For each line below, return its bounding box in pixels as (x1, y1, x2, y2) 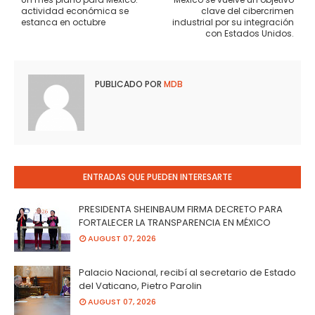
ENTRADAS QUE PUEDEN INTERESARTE (83, 171, 232, 183)
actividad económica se (21, 5, 129, 17)
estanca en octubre (21, 16, 105, 28)
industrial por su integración (172, 16, 294, 28)
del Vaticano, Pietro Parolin (79, 279, 202, 292)
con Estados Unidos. (205, 27, 294, 39)
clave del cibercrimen (201, 5, 294, 17)
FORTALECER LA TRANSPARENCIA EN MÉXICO (79, 216, 271, 229)
